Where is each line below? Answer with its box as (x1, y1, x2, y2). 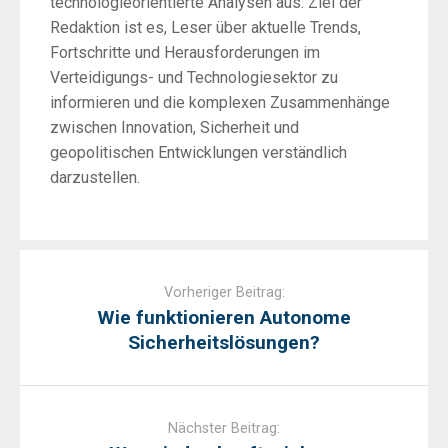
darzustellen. (50, 168, 140, 188)
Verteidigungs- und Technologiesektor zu (50, 68, 338, 88)
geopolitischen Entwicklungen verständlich (50, 143, 347, 163)
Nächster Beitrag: (168, 420, 280, 438)
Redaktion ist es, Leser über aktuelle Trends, (50, 18, 361, 38)
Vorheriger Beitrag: (163, 284, 285, 302)
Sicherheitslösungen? (128, 331, 320, 355)
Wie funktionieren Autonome (97, 306, 351, 330)
